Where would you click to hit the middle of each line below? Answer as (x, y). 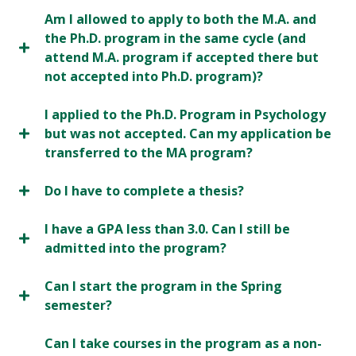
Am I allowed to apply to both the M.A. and (180, 19)
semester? (78, 306)
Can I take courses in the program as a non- (183, 344)
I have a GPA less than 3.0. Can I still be (167, 229)
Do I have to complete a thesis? (144, 191)
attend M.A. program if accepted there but (182, 58)
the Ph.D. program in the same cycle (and (175, 39)
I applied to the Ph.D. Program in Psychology (185, 115)
